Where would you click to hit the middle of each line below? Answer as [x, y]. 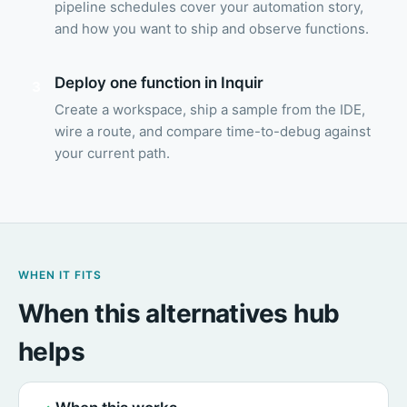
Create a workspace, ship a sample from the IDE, [210, 110]
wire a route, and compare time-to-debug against [213, 132]
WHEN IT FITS [60, 275]
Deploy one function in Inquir [159, 82]
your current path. [112, 154]
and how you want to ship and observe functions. [212, 29]
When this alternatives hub [179, 314]
